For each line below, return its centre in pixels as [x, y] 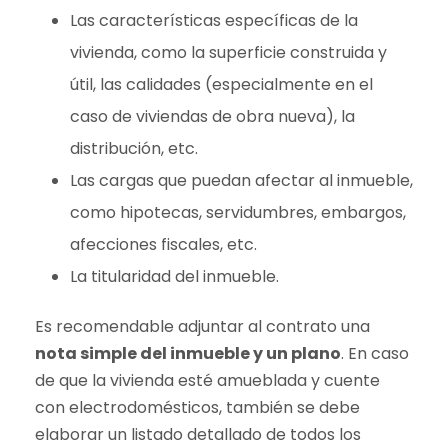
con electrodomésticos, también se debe [197, 408]
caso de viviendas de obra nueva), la [212, 117]
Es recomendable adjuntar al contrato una [202, 327]
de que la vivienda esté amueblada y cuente [207, 381]
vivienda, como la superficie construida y [228, 53]
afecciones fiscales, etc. [163, 245]
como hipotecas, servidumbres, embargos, [238, 213]
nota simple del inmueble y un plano [188, 354]
